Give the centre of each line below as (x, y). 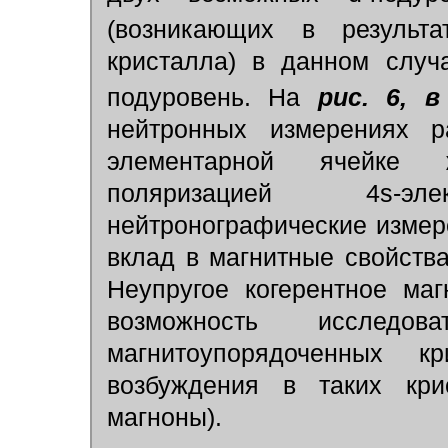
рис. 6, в (378, 97)
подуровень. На (212, 97)
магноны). (164, 417)
